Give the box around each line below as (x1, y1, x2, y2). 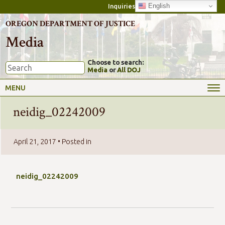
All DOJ (117, 66, 141, 74)
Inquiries (107, 3, 135, 10)
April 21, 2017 (13, 138, 56, 146)
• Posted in (56, 138, 91, 146)
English (146, 2, 170, 10)
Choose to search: (87, 59, 144, 66)
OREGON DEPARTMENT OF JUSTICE (6, 19, 136, 29)
